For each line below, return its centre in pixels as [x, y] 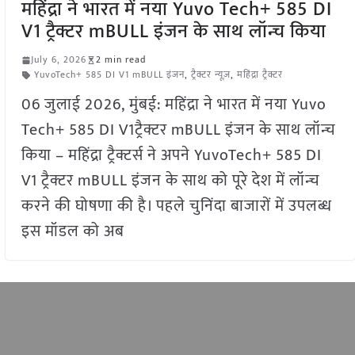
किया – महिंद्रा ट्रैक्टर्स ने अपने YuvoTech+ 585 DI [171, 156]
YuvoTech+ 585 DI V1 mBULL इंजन [109, 75]
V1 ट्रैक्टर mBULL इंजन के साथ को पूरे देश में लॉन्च [170, 181]
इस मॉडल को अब [73, 232]
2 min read [120, 60]
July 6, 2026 [58, 60]
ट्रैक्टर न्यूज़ [210, 75]
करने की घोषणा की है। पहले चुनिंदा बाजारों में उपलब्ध [176, 206]
